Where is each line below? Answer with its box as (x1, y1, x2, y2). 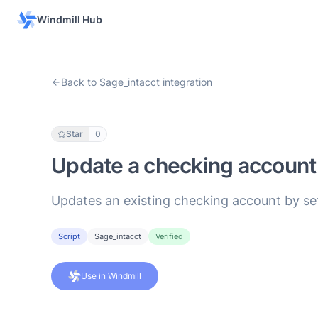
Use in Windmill (81, 270, 141, 281)
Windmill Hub (37, 13, 102, 26)
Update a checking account (51, 152, 317, 178)
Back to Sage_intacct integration (61, 76, 212, 88)
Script (58, 231, 80, 241)
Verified (155, 231, 183, 241)
